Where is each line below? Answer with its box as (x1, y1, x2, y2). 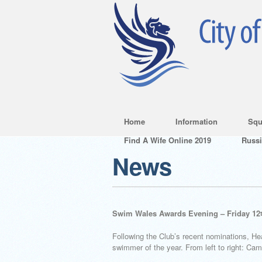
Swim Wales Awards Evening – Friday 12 (112, 208, 260, 219)
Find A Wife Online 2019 (124, 135, 211, 146)
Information (175, 116, 218, 127)
